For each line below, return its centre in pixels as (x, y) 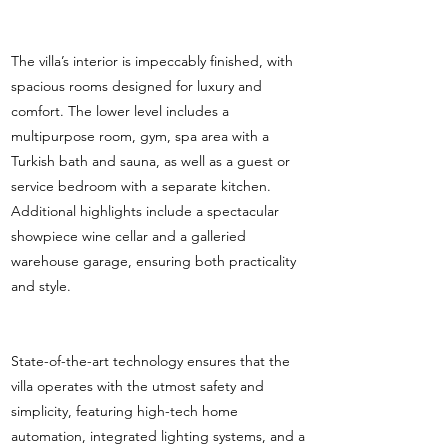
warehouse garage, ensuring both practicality (153, 261)
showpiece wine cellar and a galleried (128, 236)
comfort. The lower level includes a (120, 111)
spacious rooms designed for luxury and (136, 86)
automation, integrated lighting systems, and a (158, 436)
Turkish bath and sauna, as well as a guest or (150, 161)
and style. (41, 286)
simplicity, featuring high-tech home (124, 411)
